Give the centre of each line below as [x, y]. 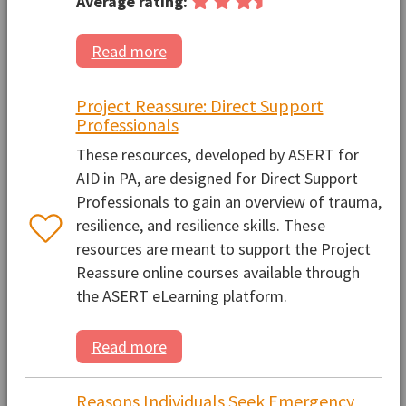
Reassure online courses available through [217, 273]
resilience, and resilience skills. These [200, 226]
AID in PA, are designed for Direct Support [217, 179]
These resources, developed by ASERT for [217, 155]
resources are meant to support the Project [223, 249]
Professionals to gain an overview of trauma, [228, 202]
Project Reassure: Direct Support [199, 106]
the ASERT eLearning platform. [181, 296]
